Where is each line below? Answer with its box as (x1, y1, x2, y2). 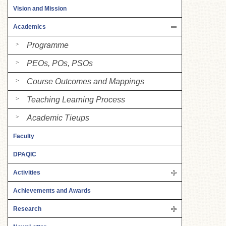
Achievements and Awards (13, 187, 91, 194)
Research (13, 205, 41, 212)
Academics (13, 23, 46, 30)
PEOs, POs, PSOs (27, 59, 93, 68)
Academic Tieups (27, 113, 89, 122)
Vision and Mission (13, 5, 67, 12)
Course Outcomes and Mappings (27, 77, 144, 86)
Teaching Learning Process (27, 95, 125, 104)
